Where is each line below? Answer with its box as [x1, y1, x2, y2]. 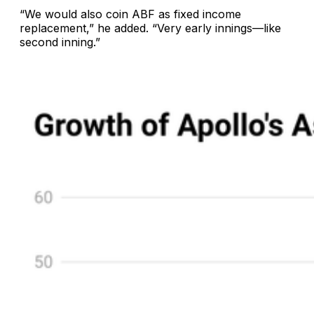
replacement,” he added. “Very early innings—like [20, 21, 281, 36]
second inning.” [20, 35, 100, 50]
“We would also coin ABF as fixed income [20, 7, 241, 22]
